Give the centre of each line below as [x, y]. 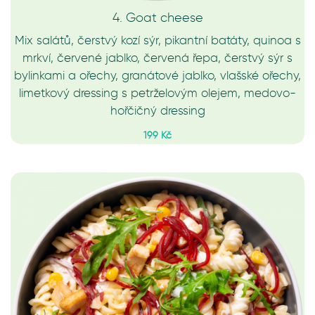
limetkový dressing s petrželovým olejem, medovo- [157, 93]
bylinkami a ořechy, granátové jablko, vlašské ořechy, [157, 75]
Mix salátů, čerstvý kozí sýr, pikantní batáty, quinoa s [157, 40]
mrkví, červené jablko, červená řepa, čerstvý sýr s [157, 58]
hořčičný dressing [157, 110]
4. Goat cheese [157, 18]
